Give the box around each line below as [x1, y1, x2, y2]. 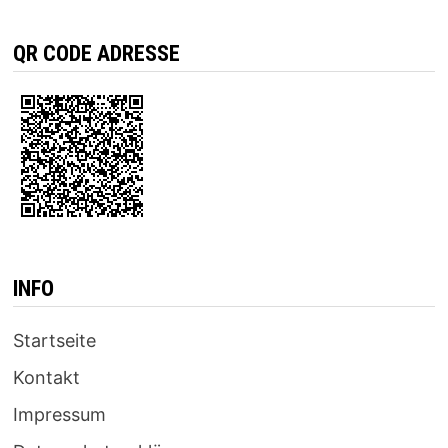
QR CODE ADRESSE [12, 41, 180, 67]
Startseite [12, 330, 96, 352]
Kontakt [12, 367, 80, 389]
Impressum [12, 404, 106, 426]
